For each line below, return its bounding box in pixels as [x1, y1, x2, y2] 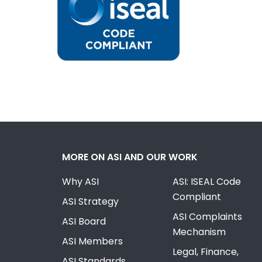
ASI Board [62, 215, 106, 229]
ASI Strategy [62, 195, 119, 209]
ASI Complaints [172, 210, 242, 224]
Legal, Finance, [172, 245, 239, 259]
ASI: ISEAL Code [172, 175, 241, 189]
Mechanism [172, 225, 226, 239]
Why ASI [62, 175, 99, 189]
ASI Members [62, 235, 123, 249]
